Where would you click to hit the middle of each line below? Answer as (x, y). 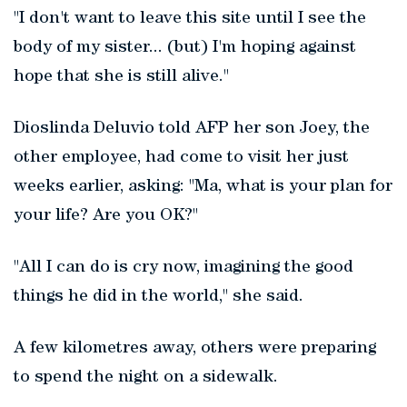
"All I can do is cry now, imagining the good (184, 269)
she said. (268, 298)
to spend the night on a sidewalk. (146, 379)
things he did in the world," (123, 298)
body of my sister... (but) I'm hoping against (185, 49)
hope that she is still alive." (121, 78)
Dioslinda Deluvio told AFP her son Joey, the (192, 130)
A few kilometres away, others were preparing (195, 350)
